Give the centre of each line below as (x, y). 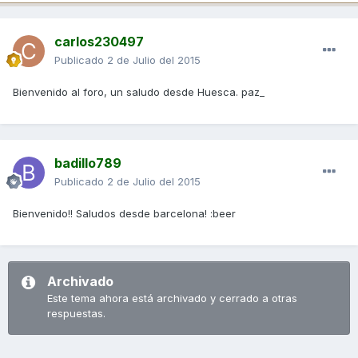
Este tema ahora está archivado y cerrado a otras (172, 298)
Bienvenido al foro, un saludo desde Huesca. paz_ (139, 91)
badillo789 (88, 163)
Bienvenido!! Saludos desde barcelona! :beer (124, 213)
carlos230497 (99, 41)
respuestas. (76, 313)
